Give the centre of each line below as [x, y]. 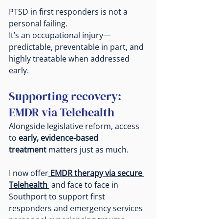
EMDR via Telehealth [62, 112]
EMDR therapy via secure [97, 173]
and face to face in [85, 185]
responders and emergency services [77, 208]
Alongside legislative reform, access [75, 126]
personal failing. [38, 23]
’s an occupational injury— [62, 35]
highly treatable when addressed [70, 58]
